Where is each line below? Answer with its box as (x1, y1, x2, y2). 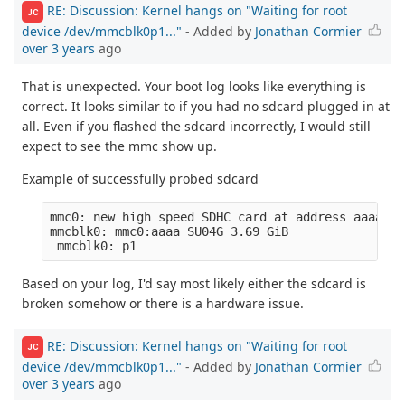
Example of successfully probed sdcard (22, 170, 259, 188)
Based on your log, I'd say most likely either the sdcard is (22, 275, 366, 293)
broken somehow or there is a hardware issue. (22, 295, 304, 313)
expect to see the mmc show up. (22, 137, 217, 155)
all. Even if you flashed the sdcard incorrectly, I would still (22, 118, 371, 136)
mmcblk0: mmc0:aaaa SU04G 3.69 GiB (50, 224, 297, 240)
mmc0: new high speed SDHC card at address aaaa (50, 210, 383, 225)
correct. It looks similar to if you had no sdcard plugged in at (22, 98, 390, 116)
